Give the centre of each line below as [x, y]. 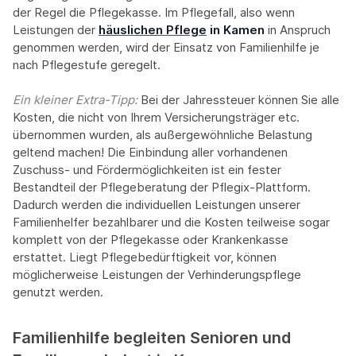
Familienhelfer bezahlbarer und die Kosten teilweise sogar [171, 222]
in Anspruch [298, 30]
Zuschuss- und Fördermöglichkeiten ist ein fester [147, 170]
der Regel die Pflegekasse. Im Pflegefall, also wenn [154, 13]
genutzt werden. [58, 292]
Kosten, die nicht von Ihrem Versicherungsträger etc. [156, 118]
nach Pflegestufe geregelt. [87, 65]
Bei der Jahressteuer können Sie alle [240, 100]
